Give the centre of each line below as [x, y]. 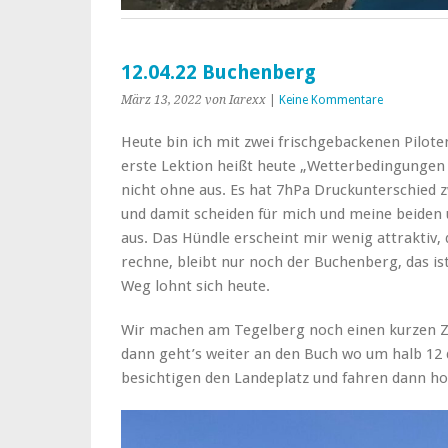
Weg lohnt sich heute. [195, 285]
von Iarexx [235, 99]
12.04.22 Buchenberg [218, 72]
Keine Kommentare [331, 99]
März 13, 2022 [161, 99]
